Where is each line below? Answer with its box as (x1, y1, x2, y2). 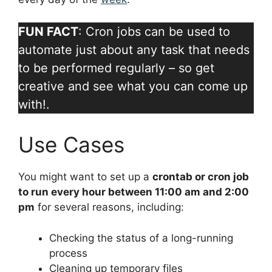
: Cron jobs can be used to (78, 24, 230, 39)
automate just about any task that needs (18, 42, 250, 58)
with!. (18, 97, 50, 112)
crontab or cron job (152, 171, 249, 183)
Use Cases (18, 132, 124, 158)
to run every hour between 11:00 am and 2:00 (18, 186, 249, 199)
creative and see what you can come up (18, 79, 248, 94)
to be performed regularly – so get (18, 61, 214, 76)
